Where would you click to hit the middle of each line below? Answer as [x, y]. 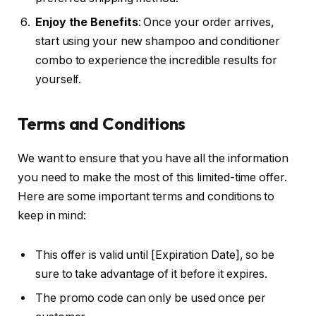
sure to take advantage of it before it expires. [152, 274]
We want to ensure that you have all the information [153, 158]
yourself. [59, 79]
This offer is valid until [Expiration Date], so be [155, 255]
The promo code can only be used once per [151, 298]
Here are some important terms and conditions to [146, 196]
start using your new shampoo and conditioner [158, 41]
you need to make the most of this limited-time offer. [152, 177]
